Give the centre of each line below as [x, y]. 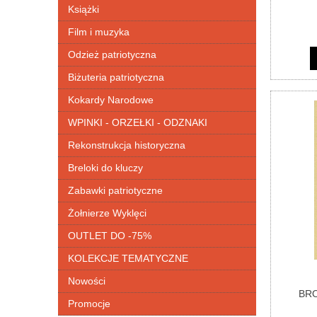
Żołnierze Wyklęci [107, 213]
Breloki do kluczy [105, 168]
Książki [83, 10]
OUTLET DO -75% [110, 236]
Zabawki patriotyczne [115, 191]
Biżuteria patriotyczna [116, 77]
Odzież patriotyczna [112, 55]
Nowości [87, 281]
